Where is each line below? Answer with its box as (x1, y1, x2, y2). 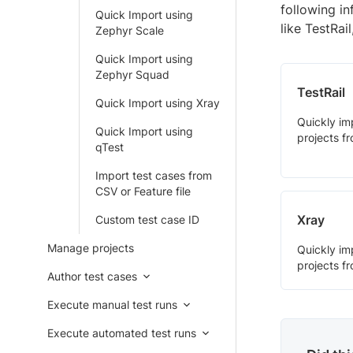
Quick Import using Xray (95, 96, 220, 110)
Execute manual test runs (47, 298, 177, 311)
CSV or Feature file (95, 184, 191, 198)
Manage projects (47, 241, 134, 255)
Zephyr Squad (95, 68, 169, 81)
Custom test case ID (95, 213, 199, 226)
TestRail (297, 84, 345, 101)
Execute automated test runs (47, 326, 196, 340)
